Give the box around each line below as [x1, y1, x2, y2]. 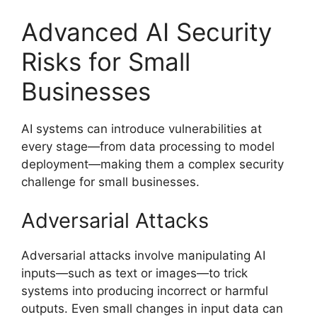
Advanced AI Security [21, 16, 272, 47]
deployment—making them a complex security [21, 156, 284, 171]
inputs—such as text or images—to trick [21, 266, 248, 281]
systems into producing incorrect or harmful [21, 284, 268, 299]
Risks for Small [21, 46, 190, 76]
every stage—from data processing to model [21, 139, 275, 154]
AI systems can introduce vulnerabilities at [21, 121, 262, 136]
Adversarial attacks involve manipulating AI [21, 248, 265, 263]
